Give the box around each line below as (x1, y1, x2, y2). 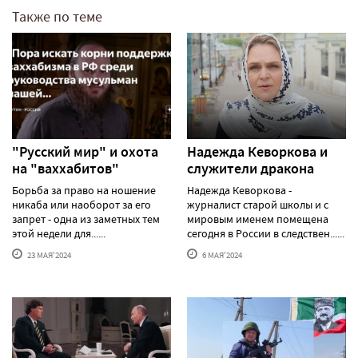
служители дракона (187, 158, 314, 178)
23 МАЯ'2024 (26, 249, 71, 261)
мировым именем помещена (187, 211, 328, 226)
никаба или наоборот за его (12, 197, 151, 212)
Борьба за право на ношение (12, 182, 156, 197)
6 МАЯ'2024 (201, 249, 242, 261)
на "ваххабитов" (12, 158, 119, 178)
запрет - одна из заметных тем (12, 211, 160, 226)
